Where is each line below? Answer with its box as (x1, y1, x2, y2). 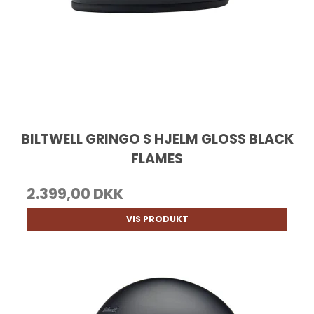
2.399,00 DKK (27, 184, 124, 205)
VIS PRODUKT (125, 213, 189, 226)
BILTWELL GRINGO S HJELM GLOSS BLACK (20, 130, 294, 149)
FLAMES (131, 149, 183, 169)
